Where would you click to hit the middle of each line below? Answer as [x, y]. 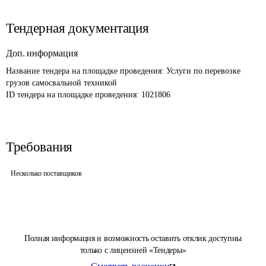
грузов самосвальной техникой [61, 83]
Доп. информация [42, 53]
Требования [39, 147]
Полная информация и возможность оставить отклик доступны [133, 238]
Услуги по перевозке [205, 71]
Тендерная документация [77, 28]
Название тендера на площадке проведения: [86, 71]
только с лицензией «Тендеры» [133, 250]
